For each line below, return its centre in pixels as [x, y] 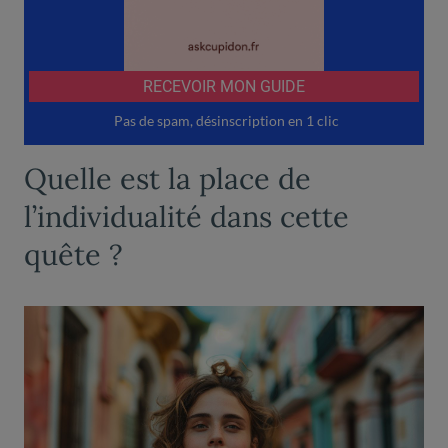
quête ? [73, 254]
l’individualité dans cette [186, 216]
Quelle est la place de [167, 178]
